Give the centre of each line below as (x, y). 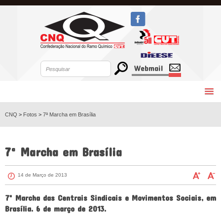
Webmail (148, 68)
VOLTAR (197, 132)
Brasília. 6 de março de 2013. (55, 208)
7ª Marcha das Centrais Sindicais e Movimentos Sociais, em (110, 198)
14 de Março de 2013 (42, 175)
